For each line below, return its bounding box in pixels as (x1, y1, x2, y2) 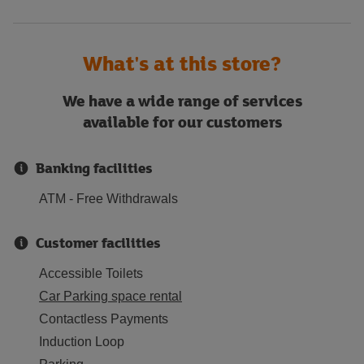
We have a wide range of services (62, 89, 302, 111)
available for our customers (82, 110, 282, 132)
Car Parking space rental (39, 289, 182, 303)
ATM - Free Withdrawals (39, 192, 178, 206)
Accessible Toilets (39, 266, 143, 280)
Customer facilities (36, 232, 161, 253)
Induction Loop (39, 335, 124, 349)
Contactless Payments (39, 312, 168, 326)
